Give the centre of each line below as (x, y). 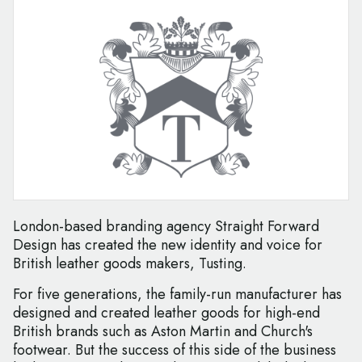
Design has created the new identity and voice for (168, 245)
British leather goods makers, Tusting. (130, 264)
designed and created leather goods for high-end (166, 313)
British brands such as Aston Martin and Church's (163, 332)
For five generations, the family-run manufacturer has (177, 295)
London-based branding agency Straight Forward (166, 227)
